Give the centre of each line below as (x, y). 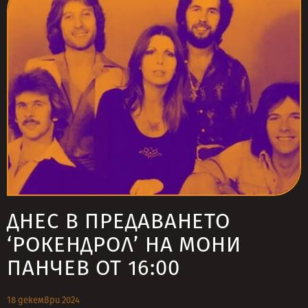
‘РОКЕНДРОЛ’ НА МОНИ (124, 244)
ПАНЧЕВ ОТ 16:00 (93, 268)
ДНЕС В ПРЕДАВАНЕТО (119, 221)
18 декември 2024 (43, 300)
